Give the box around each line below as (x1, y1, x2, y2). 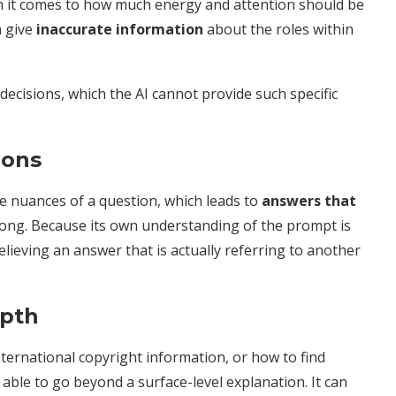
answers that (258, 190, 356, 210)
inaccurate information (33, 19, 203, 39)
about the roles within (203, 19, 354, 39)
